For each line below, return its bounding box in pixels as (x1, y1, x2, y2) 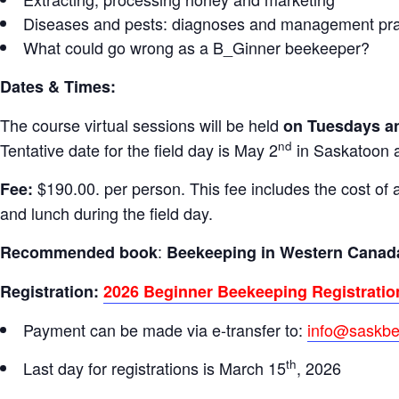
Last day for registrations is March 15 (23, 356, 286, 379)
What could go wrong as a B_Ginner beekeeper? (23, 36, 370, 59)
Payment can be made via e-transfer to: (23, 318, 303, 341)
